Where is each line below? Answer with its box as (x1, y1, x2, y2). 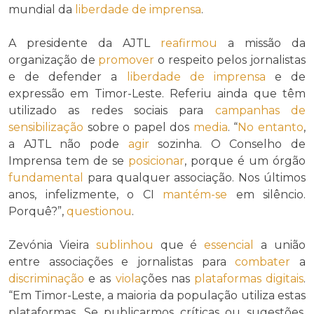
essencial (204, 238, 254, 252)
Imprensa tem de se (8, 154, 128, 168)
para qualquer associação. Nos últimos (83, 171, 306, 185)
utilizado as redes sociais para (8, 104, 215, 118)
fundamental (8, 171, 83, 185)
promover (98, 53, 155, 67)
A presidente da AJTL (8, 36, 161, 50)
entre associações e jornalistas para (8, 255, 235, 269)
